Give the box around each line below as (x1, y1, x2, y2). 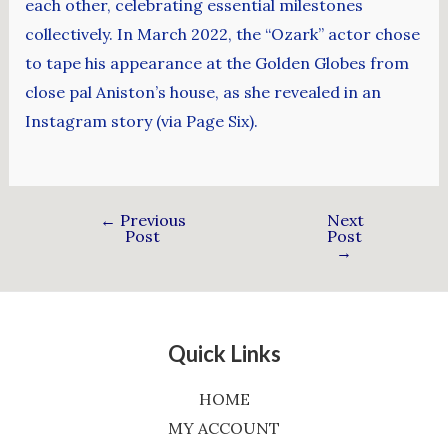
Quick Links (167, 339, 281, 367)
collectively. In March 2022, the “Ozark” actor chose (24, 24, 420, 45)
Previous (115, 209, 186, 230)
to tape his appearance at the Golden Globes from (24, 53, 409, 74)
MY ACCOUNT (168, 418, 280, 439)
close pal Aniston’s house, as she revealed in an (24, 82, 381, 103)
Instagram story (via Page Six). (24, 111, 258, 132)
